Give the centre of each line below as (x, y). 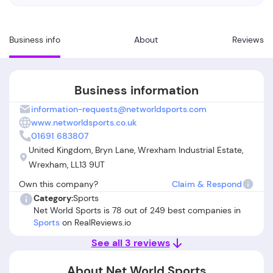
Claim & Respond (207, 184)
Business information (136, 90)
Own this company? (58, 184)
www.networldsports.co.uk (84, 122)
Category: (53, 198)
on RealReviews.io (95, 222)
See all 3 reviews (130, 243)
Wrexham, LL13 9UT (67, 165)
